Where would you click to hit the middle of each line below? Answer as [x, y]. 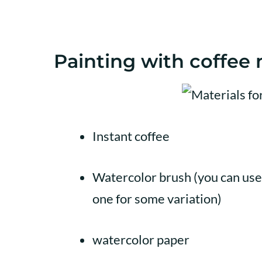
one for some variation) [157, 198]
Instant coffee [131, 136]
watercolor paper [141, 239]
